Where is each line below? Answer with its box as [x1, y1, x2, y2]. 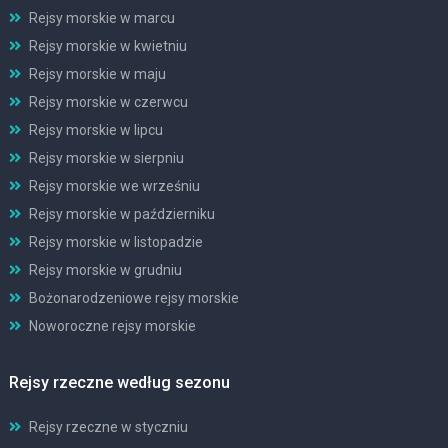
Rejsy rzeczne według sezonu [9, 372, 230, 392]
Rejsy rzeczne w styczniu [29, 418, 188, 435]
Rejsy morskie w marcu [29, 9, 175, 26]
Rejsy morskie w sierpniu [29, 149, 184, 166]
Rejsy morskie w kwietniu [29, 37, 187, 54]
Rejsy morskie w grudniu [29, 261, 182, 278]
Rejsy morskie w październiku [29, 205, 215, 222]
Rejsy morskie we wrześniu [29, 177, 200, 194]
